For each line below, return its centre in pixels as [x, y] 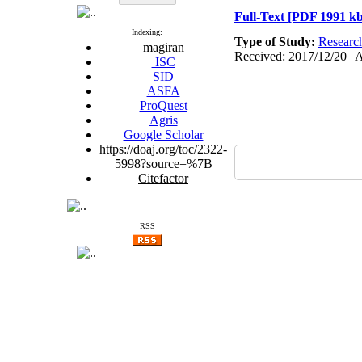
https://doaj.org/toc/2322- [163, 149]
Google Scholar [163, 135]
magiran [163, 47]
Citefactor [163, 178]
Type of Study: [276, 42]
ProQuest [163, 105]
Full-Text [261, 17]
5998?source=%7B [163, 164]
